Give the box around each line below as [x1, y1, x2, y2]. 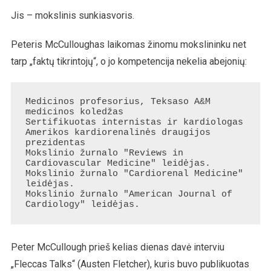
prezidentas [25, 137, 85, 148]
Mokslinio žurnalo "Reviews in [25, 148, 183, 158]
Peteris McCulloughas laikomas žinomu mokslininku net [10, 38, 246, 50]
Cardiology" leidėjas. [25, 199, 140, 210]
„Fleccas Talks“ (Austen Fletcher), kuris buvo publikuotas [10, 258, 249, 270]
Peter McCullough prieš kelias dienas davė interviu [10, 241, 224, 253]
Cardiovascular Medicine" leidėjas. [25, 158, 211, 169]
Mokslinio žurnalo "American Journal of [25, 189, 232, 200]
